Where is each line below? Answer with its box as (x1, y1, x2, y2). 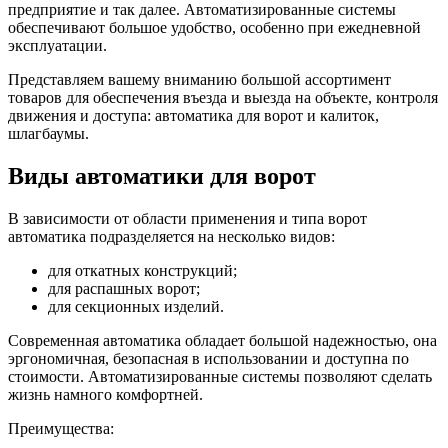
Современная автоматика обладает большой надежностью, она (8, 331, 437, 349)
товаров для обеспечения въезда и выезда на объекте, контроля (8, 88, 438, 106)
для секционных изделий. (48, 297, 224, 315)
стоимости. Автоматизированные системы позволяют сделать (8, 367, 432, 385)
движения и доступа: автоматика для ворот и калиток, (8, 106, 379, 124)
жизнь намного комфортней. (8, 385, 203, 403)
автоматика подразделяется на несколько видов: (8, 227, 335, 245)
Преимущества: (8, 419, 114, 437)
